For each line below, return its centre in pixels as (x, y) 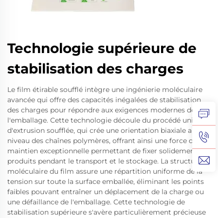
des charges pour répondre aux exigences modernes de (101, 110)
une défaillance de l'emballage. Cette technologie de (96, 202)
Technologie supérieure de (102, 48)
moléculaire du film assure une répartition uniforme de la (105, 171)
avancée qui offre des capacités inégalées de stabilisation (104, 100)
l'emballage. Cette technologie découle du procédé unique (107, 120)
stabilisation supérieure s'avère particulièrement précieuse (107, 212)
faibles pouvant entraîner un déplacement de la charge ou (106, 192)
